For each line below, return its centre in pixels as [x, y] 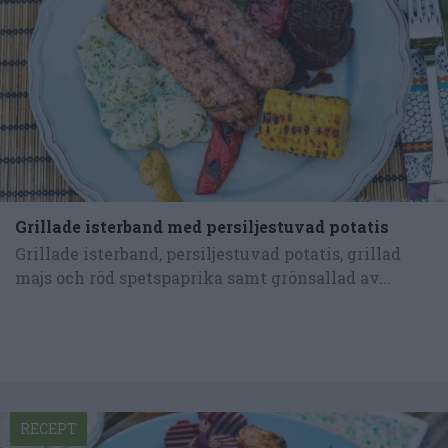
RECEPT [48, 428]
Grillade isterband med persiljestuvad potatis [202, 226]
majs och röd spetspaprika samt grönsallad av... [203, 277]
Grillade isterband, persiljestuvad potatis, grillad [208, 253]
